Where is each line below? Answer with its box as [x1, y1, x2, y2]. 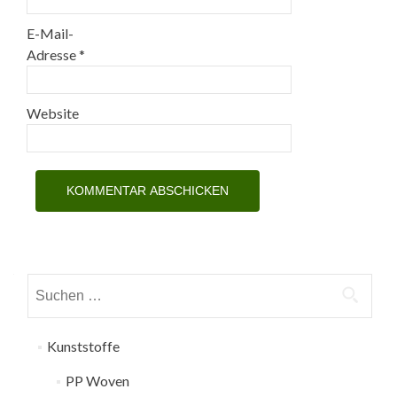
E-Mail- [27, 25, 74, 42]
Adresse [27, 46, 79, 63]
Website [27, 105, 79, 121]
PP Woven [65, 372, 129, 389]
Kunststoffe [46, 338, 120, 354]
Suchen [27, 275, 69, 292]
